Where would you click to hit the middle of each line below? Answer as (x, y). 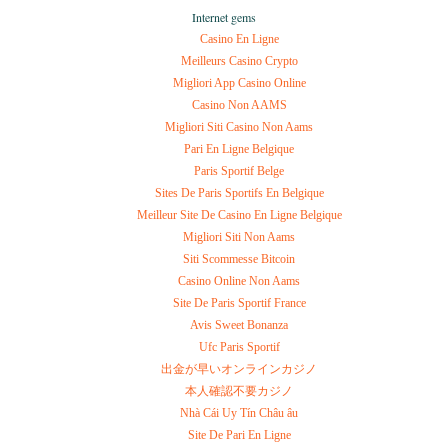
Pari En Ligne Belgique (239, 148)
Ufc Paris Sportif (239, 346)
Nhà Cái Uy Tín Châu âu (239, 412)
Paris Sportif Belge (239, 170)
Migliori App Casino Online (239, 82)
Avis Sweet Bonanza (239, 324)
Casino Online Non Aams (239, 280)
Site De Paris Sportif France (239, 302)
